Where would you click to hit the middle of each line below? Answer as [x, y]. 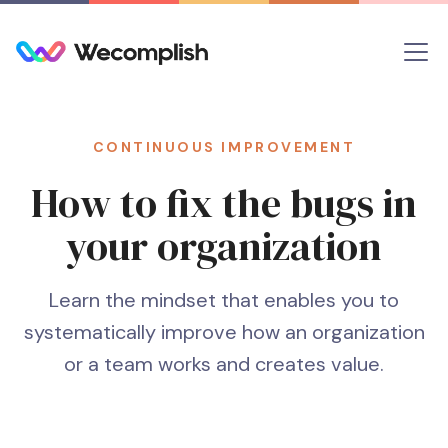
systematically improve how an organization [224, 332]
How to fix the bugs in [224, 203]
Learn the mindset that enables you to [224, 300]
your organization [224, 246]
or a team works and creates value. [224, 364]
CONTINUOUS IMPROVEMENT [224, 147]
